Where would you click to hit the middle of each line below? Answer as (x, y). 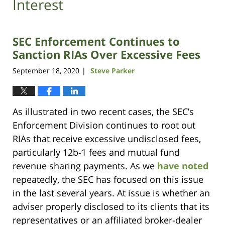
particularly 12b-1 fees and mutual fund (96, 152)
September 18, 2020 (46, 70)
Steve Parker (113, 70)
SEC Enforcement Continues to (96, 41)
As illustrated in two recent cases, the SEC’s (103, 111)
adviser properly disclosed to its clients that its (111, 206)
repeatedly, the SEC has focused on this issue (108, 179)
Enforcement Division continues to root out (104, 125)
